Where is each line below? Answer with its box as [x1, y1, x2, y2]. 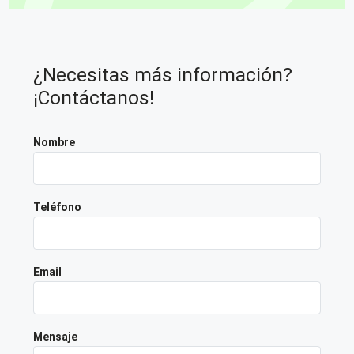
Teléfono [33, 200, 81, 213]
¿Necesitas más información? [33, 62, 292, 86]
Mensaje [33, 330, 77, 343]
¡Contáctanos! [33, 85, 154, 109]
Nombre [33, 135, 75, 149]
